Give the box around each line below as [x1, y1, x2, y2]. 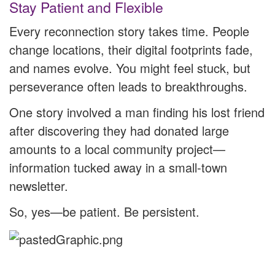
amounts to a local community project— [9, 140, 225, 158]
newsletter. [9, 177, 68, 195]
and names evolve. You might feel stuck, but [9, 59, 250, 77]
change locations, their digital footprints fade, [9, 41, 253, 59]
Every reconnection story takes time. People [9, 22, 249, 41]
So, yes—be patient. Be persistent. [9, 203, 199, 221]
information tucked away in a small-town [9, 158, 227, 177]
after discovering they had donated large [9, 122, 229, 140]
